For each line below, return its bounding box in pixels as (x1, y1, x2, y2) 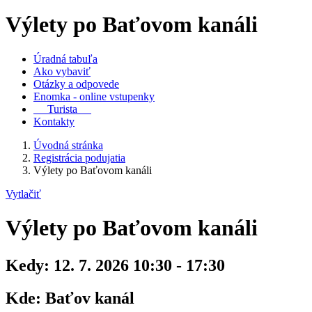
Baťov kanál (41, 288, 134, 307)
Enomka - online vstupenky (33, 90, 155, 102)
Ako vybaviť (33, 65, 91, 77)
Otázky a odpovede (33, 77, 119, 90)
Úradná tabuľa (33, 52, 97, 65)
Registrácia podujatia (33, 151, 125, 164)
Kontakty (33, 115, 75, 127)
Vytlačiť (6, 187, 41, 200)
